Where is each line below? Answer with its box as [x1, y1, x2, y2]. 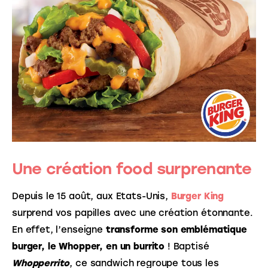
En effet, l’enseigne [12, 224, 106, 236]
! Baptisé [165, 241, 212, 252]
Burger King [170, 191, 224, 202]
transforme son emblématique [105, 224, 250, 236]
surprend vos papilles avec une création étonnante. [12, 208, 256, 219]
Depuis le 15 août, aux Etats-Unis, [12, 191, 171, 202]
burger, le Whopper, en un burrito [12, 241, 165, 252]
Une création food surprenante [12, 159, 252, 179]
